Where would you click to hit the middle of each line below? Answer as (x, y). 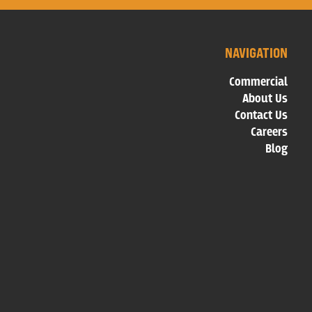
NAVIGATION (257, 53)
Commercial (259, 83)
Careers (270, 133)
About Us (265, 99)
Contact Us (262, 116)
